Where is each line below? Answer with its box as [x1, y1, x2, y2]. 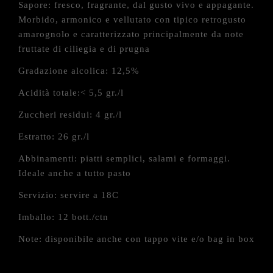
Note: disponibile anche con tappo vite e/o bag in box [18, 234, 255, 244]
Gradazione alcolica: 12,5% [18, 66, 140, 76]
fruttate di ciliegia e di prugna [18, 44, 150, 54]
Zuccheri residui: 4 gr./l [18, 110, 122, 119]
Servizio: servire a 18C [18, 190, 119, 200]
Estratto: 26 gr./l [18, 132, 90, 141]
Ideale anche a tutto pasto [18, 168, 131, 178]
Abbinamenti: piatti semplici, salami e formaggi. [18, 154, 230, 163]
